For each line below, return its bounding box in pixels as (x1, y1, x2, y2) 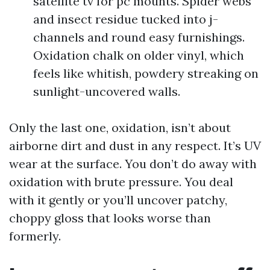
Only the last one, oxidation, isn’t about (9, 120, 231, 135)
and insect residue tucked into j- (33, 11, 218, 27)
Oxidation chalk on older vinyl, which (33, 48, 244, 63)
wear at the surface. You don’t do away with (9, 156, 257, 171)
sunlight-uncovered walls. (33, 84, 180, 99)
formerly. (9, 228, 61, 243)
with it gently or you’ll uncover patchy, (9, 192, 227, 207)
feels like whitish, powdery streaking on (33, 66, 259, 81)
